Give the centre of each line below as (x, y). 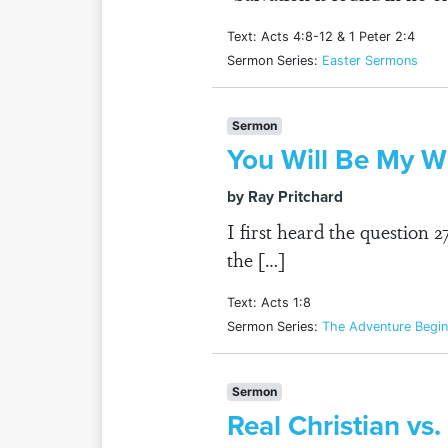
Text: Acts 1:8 (269, 302)
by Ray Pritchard (285, 196)
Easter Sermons (370, 60)
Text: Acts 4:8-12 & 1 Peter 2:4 (321, 36)
